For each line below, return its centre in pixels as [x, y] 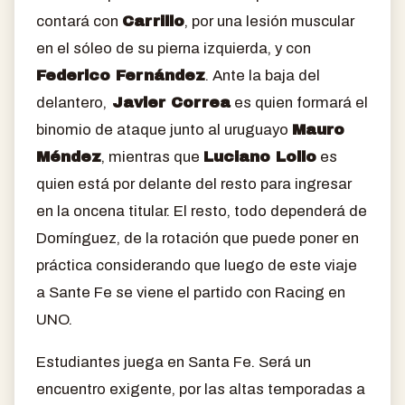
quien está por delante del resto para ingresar [194, 184]
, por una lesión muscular [269, 21]
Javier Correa [169, 102]
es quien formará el [299, 102]
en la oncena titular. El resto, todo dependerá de [202, 211]
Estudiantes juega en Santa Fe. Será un [174, 362]
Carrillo [153, 21]
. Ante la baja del [263, 75]
